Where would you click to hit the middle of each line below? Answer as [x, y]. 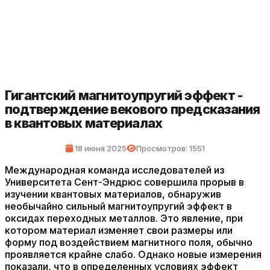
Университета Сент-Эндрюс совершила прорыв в [124, 182]
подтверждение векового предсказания [133, 109]
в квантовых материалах [84, 123]
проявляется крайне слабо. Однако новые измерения [133, 254]
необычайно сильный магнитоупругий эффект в [118, 206]
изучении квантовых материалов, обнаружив [113, 194]
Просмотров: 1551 [170, 148]
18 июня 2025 [99, 148]
